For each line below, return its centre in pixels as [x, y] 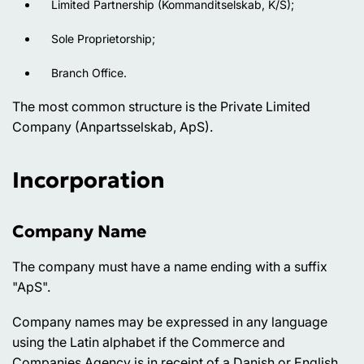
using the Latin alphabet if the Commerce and [149, 342]
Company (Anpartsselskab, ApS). [113, 126]
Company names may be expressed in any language [170, 322]
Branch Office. [89, 72]
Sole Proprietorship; [103, 38]
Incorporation [89, 180]
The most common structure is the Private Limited [161, 106]
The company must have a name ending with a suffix [170, 267]
